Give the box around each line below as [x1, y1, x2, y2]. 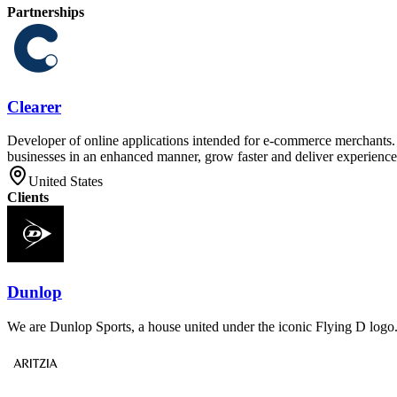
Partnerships [7, 4, 84, 19]
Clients [7, 190, 49, 206]
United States [28, 174, 103, 190]
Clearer [7, 97, 61, 116]
